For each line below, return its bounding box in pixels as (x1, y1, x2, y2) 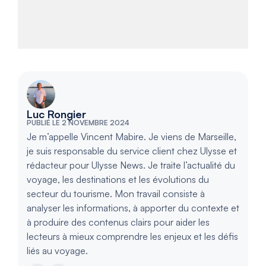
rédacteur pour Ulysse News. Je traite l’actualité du (27, 159, 235, 171)
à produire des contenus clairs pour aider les (27, 216, 210, 228)
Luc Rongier (27, 107, 86, 121)
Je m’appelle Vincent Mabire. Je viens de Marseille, (27, 130, 236, 142)
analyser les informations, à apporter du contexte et (27, 201, 239, 214)
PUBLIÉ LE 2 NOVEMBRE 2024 (27, 118, 129, 127)
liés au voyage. (27, 244, 88, 256)
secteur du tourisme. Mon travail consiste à (27, 187, 205, 199)
